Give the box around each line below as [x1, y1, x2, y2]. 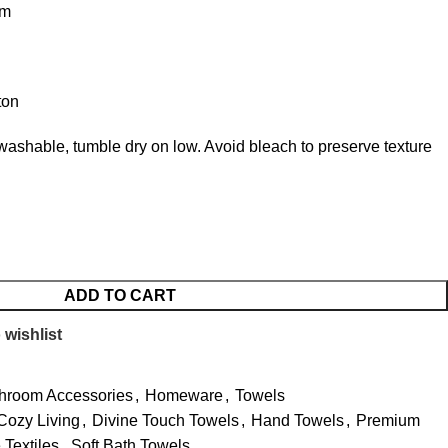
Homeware [145, 387, 223, 404]
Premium [356, 412, 420, 429]
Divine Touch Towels [92, 412, 239, 429]
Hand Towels [251, 412, 344, 429]
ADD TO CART [63, 287, 176, 304]
